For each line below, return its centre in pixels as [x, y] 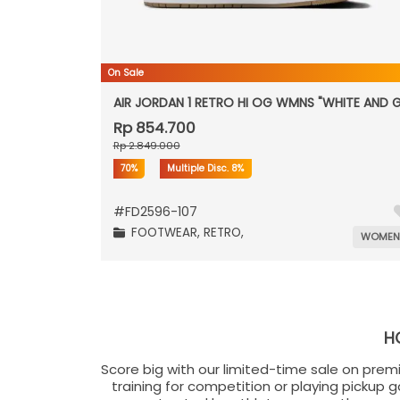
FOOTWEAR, [167, 233]
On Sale [125, 72]
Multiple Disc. [200, 168]
